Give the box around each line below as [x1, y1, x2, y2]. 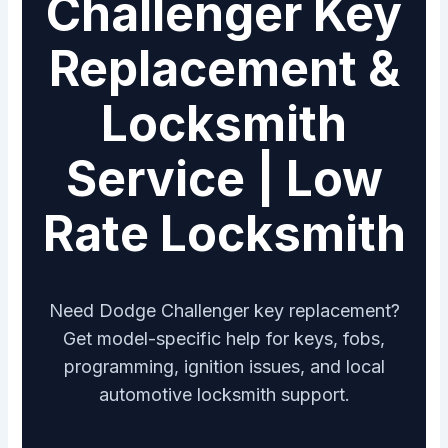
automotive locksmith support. [98, 384, 350, 406]
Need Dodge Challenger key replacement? [48, 300, 400, 322]
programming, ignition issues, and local [63, 356, 385, 378]
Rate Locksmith [42, 204, 406, 264]
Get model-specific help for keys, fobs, [63, 328, 385, 350]
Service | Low [65, 149, 383, 209]
